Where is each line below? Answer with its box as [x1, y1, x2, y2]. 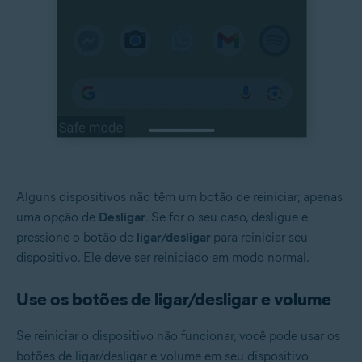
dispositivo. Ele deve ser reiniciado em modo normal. [16, 249, 309, 265]
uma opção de [16, 208, 99, 225]
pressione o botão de [16, 229, 137, 245]
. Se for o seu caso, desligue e [145, 208, 308, 225]
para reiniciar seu [213, 229, 308, 245]
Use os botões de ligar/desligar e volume [16, 288, 331, 310]
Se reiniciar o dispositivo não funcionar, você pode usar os [16, 327, 340, 343]
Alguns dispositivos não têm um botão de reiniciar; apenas [16, 188, 343, 204]
